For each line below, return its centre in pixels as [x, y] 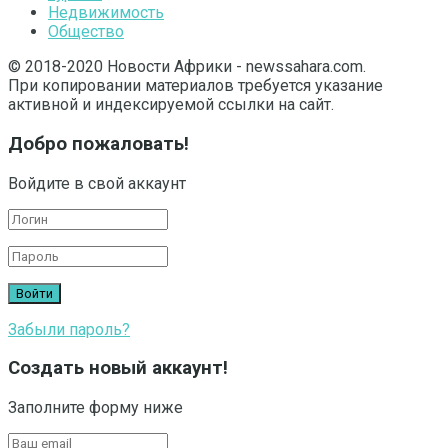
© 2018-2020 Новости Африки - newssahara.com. [187, 67]
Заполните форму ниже [95, 408]
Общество [86, 32]
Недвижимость [106, 13]
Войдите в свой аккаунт [97, 183]
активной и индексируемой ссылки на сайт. [171, 105]
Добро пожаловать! [98, 143]
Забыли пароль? [69, 329]
